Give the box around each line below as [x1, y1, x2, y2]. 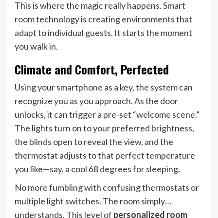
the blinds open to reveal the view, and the [15, 136, 173, 147]
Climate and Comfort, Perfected [15, 60, 169, 78]
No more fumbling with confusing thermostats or [15, 182, 199, 193]
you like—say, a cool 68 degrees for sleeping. [15, 163, 180, 175]
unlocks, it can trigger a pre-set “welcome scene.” [15, 109, 200, 120]
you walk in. [15, 41, 58, 52]
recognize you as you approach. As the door [15, 95, 178, 107]
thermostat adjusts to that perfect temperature [15, 150, 195, 161]
